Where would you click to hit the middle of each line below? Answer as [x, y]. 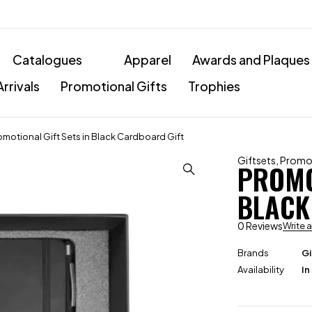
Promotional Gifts [114, 86]
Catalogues [47, 59]
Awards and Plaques [251, 59]
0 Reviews [260, 226]
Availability [261, 270]
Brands [253, 253]
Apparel [148, 59]
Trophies [214, 86]
